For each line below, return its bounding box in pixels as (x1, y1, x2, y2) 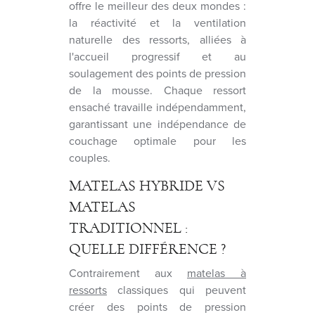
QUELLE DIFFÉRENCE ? (69, 240, 226, 257)
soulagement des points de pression (69, 65, 246, 82)
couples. (69, 149, 110, 166)
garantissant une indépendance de (69, 115, 246, 132)
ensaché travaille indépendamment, (69, 98, 246, 115)
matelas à (187, 264, 246, 281)
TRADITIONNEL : (69, 219, 188, 236)
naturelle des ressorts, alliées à (69, 31, 246, 48)
